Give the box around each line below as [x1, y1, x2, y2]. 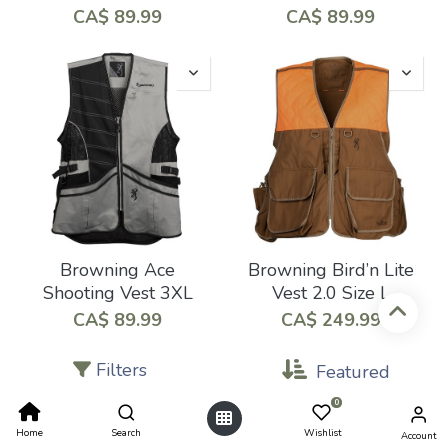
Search [112, 426, 142, 439]
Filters [96, 358, 147, 382]
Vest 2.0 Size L [271, 280, 390, 305]
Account [401, 429, 437, 442]
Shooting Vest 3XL [42, 280, 193, 305]
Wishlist [303, 426, 342, 439]
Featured [316, 360, 390, 384]
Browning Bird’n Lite [247, 257, 414, 282]
